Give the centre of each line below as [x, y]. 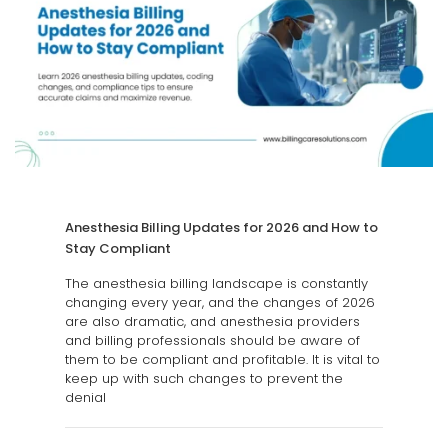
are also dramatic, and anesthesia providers [212, 322]
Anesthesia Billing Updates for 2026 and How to [221, 228]
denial [85, 398]
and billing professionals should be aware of [212, 341]
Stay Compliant [118, 249]
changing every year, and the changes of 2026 [220, 303]
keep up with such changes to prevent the [204, 379]
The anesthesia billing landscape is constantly [216, 284]
